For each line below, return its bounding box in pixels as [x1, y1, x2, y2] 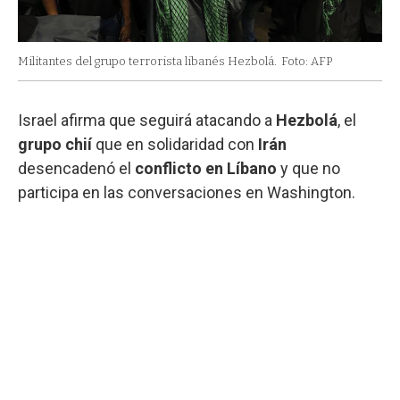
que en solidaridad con [92, 134, 258, 154]
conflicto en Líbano [135, 158, 277, 178]
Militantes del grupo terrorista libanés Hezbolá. [18, 54, 277, 68]
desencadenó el [18, 158, 135, 178]
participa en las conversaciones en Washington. [18, 182, 355, 202]
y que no [277, 158, 340, 178]
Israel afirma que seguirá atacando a [18, 110, 276, 129]
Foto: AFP [281, 54, 332, 68]
